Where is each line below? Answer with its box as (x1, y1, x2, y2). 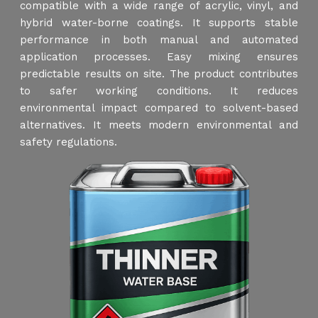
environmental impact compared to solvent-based (20, 102, 298, 114)
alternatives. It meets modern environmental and (20, 119, 298, 131)
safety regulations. (20, 136, 117, 148)
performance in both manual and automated (20, 33, 298, 46)
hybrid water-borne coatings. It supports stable (20, 16, 298, 29)
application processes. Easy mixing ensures (20, 50, 298, 63)
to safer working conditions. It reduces (20, 84, 298, 97)
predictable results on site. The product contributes (20, 67, 298, 80)
